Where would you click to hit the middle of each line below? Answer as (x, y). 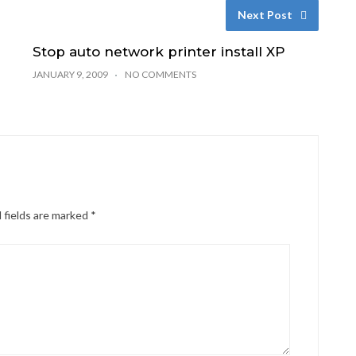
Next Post (265, 15)
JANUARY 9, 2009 (70, 74)
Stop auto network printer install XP (159, 52)
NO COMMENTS (160, 74)
